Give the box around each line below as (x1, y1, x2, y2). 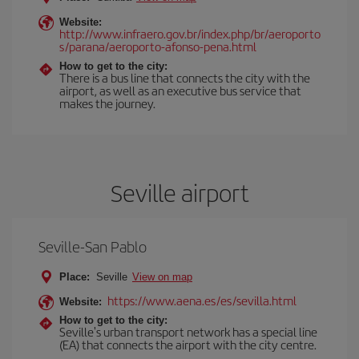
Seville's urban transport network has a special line (59, 323, 317, 340)
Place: (59, 271, 90, 283)
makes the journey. (59, 95, 155, 111)
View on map (132, 271, 192, 283)
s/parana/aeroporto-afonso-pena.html (59, 38, 256, 54)
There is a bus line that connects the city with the (59, 69, 310, 86)
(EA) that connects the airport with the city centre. (59, 336, 317, 353)
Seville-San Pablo (38, 236, 147, 257)
